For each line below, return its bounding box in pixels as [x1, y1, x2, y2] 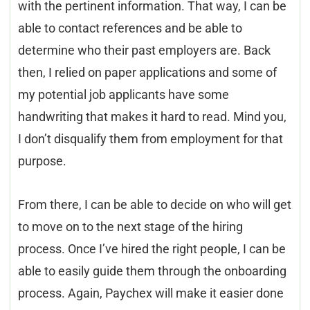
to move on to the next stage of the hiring [18, 219, 243, 235]
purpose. [18, 154, 66, 169]
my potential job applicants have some [18, 87, 229, 102]
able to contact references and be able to [18, 21, 242, 36]
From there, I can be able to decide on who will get [18, 197, 291, 212]
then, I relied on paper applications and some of [18, 65, 277, 80]
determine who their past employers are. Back [18, 43, 271, 58]
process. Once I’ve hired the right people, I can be [18, 241, 286, 257]
